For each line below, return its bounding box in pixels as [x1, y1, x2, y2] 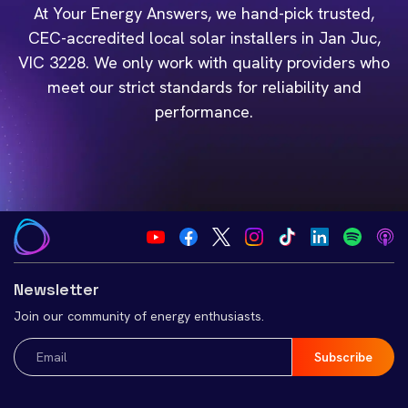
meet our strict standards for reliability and [46, 76, 362, 97]
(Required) [15, 354, 70, 370]
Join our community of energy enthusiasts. [14, 308, 264, 324]
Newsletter [14, 279, 99, 300]
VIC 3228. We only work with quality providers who [18, 52, 390, 73]
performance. [155, 101, 253, 122]
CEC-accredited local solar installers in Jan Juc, [27, 27, 381, 48]
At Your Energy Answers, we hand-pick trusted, [34, 3, 374, 24]
